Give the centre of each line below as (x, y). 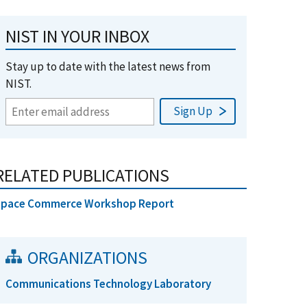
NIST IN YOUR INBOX (77, 36)
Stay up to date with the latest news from (108, 66)
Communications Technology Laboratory (108, 284)
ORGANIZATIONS (87, 258)
